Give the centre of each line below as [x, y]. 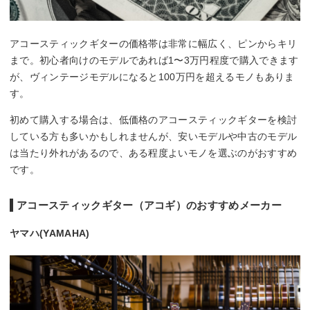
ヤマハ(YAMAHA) [50, 233]
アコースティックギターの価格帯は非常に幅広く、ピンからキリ [154, 43]
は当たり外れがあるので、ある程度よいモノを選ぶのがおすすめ [154, 153]
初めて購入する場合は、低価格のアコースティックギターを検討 [154, 119]
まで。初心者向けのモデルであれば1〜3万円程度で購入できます [154, 60]
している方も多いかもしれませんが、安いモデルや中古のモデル [154, 136]
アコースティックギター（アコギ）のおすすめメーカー [149, 205]
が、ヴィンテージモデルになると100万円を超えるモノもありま [152, 76]
